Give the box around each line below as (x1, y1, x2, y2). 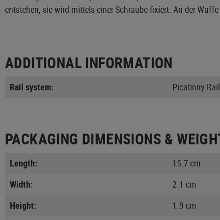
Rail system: (10, 81, 54, 93)
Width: (10, 178, 33, 190)
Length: (10, 157, 37, 169)
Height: (10, 199, 36, 211)
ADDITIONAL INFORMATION (5, 52, 173, 73)
